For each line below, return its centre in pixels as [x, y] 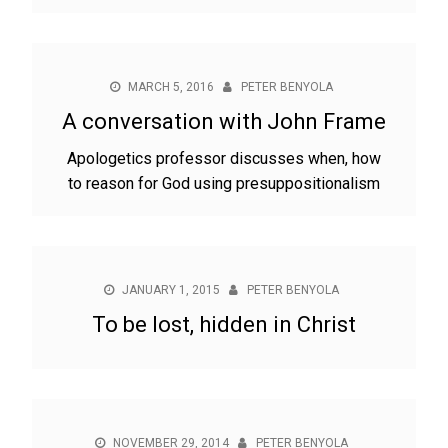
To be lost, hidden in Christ [224, 324]
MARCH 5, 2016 [171, 87]
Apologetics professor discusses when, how [224, 158]
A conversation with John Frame [224, 121]
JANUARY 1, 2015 [171, 290]
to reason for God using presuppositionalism [224, 183]
